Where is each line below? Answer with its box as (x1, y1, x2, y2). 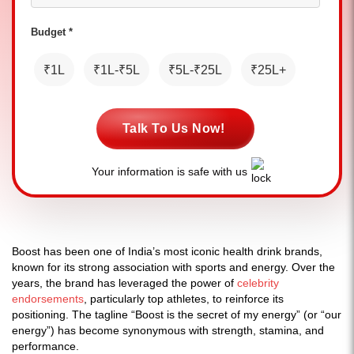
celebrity (237, 277, 279, 289)
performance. (12, 340, 79, 352)
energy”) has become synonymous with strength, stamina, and (12, 324, 324, 337)
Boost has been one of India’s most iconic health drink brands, (12, 245, 322, 258)
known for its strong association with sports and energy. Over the (12, 261, 335, 273)
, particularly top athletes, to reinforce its (84, 292, 284, 305)
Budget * (31, 26, 73, 38)
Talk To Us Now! (122, 122, 225, 135)
